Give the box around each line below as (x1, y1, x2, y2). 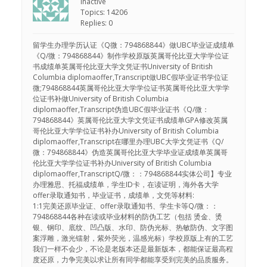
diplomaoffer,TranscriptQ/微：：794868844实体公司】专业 (32, 169, 232, 179)
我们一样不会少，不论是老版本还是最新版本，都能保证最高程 (32, 244, 233, 254)
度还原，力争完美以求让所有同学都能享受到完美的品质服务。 (32, 254, 233, 265)
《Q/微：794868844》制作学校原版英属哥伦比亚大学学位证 (32, 51, 229, 61)
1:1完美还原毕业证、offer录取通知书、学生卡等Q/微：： (32, 201, 218, 212)
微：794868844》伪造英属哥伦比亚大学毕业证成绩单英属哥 (32, 147, 228, 158)
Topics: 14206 (80, 7, 128, 18)
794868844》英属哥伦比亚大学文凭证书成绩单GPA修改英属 (32, 115, 228, 126)
